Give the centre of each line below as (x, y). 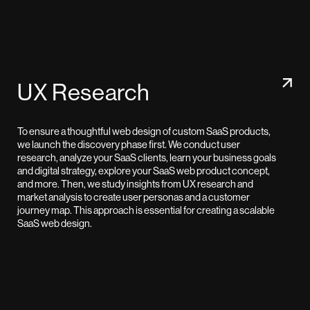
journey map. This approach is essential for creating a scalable (146, 210)
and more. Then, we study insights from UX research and (135, 184)
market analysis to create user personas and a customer (134, 197)
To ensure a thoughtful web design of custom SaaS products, (144, 131)
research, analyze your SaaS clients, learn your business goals (147, 158)
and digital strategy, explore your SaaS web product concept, (144, 171)
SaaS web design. (55, 224)
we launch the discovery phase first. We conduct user (129, 145)
